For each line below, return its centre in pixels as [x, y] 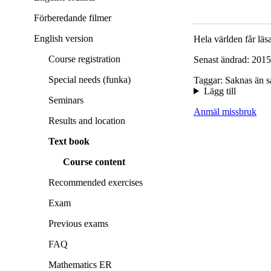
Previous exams [78, 224]
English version [64, 39]
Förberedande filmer [73, 18]
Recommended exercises [96, 183]
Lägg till [220, 91]
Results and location [87, 121]
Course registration [84, 59]
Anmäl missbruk [225, 111]
